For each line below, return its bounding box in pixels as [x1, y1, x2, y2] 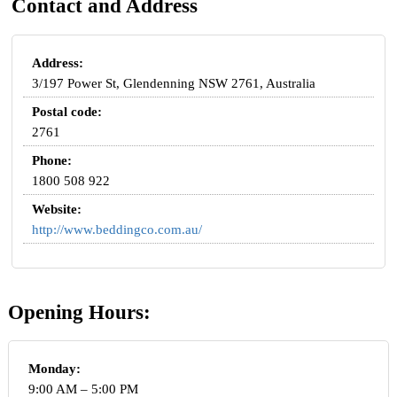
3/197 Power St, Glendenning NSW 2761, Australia [32, 75, 316, 90]
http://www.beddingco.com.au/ [32, 222, 203, 237]
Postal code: [32, 104, 103, 119]
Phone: [32, 152, 73, 167]
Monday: [27, 362, 81, 377]
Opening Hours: [7, 300, 151, 323]
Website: [32, 201, 82, 216]
